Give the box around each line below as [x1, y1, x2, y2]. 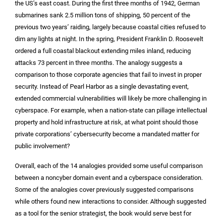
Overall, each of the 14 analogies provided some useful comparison [15, 162, 203, 170]
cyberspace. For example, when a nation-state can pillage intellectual [15, 106, 207, 114]
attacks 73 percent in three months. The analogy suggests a [15, 58, 182, 66]
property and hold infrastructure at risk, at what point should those [15, 118, 198, 126]
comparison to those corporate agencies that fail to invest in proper [15, 70, 202, 78]
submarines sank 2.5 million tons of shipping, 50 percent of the [15, 11, 190, 19]
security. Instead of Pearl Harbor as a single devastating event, [15, 82, 189, 90]
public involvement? [15, 142, 70, 150]
